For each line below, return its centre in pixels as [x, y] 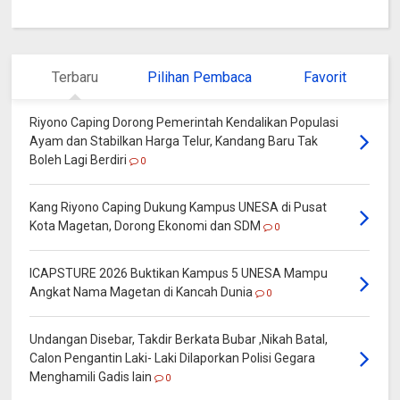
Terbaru [75, 78]
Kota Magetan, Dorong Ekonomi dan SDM [146, 226]
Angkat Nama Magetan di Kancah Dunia [142, 292]
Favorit [325, 78]
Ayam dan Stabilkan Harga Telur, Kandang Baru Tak [174, 142]
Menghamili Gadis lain [91, 377]
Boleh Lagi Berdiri [79, 160]
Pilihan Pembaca [200, 78]
